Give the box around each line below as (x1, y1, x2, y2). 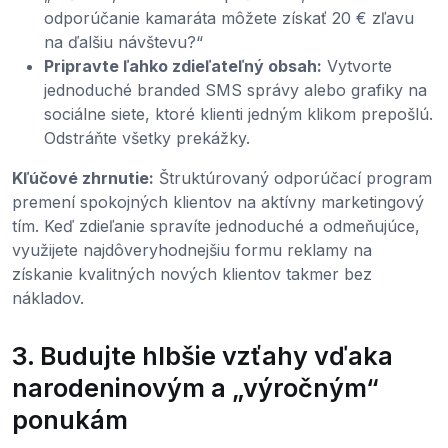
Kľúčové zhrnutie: (12, 168, 154, 189)
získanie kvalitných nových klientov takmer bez (12, 264, 372, 285)
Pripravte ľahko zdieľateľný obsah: (44, 56, 322, 77)
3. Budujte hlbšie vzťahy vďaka (12, 341, 393, 372)
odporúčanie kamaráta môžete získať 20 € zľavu (44, 8, 414, 29)
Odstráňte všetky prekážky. (44, 128, 250, 149)
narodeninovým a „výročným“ (12, 373, 379, 404)
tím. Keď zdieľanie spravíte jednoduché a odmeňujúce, (12, 216, 420, 237)
